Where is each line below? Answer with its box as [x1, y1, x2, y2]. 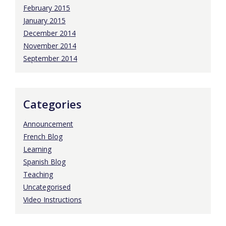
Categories [23, 96, 82, 112]
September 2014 [23, 53, 77, 64]
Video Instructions [23, 195, 82, 205]
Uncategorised [23, 182, 71, 192]
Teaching [23, 169, 53, 180]
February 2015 [23, 3, 70, 13]
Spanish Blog [23, 157, 66, 167]
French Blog [23, 132, 63, 142]
